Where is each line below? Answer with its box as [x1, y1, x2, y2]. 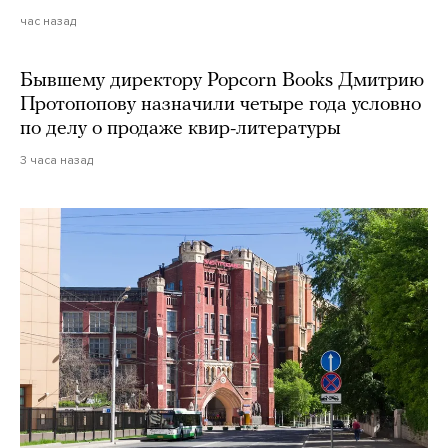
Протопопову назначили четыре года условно [20, 94, 421, 115]
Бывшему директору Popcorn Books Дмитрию [20, 70, 424, 91]
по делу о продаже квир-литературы [20, 118, 341, 139]
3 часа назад [20, 152, 93, 167]
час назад [20, 13, 76, 28]
